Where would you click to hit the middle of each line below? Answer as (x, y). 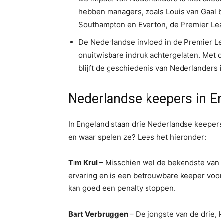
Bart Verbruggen (99, 214)
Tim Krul (84, 163)
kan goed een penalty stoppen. (122, 188)
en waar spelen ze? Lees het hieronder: (137, 137)
